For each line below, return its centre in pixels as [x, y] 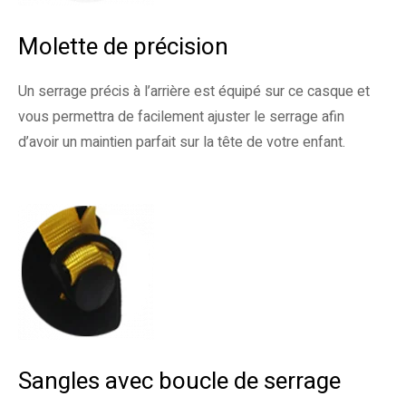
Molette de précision [123, 47]
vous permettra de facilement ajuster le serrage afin [181, 117]
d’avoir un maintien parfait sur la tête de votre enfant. [182, 142]
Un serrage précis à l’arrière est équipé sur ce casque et [194, 92]
